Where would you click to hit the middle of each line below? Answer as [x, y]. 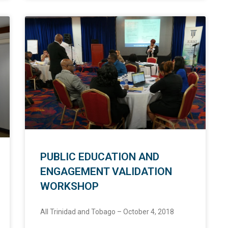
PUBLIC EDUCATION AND [99, 157]
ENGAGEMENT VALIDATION [106, 172]
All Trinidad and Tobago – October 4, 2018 [107, 212]
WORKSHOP [69, 187]
